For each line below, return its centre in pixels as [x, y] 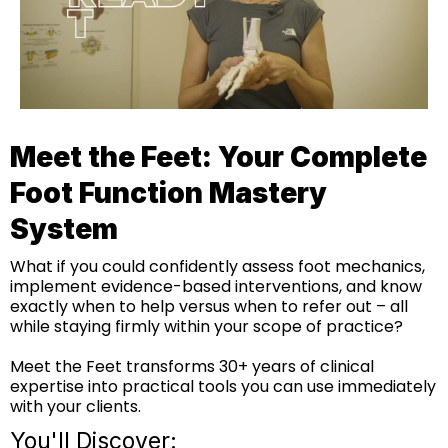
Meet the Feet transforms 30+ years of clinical [192, 366]
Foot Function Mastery [168, 192]
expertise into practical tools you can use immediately [223, 386]
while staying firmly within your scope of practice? [206, 326]
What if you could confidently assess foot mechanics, [217, 266]
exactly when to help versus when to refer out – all [209, 306]
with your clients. [75, 406]
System [64, 228]
